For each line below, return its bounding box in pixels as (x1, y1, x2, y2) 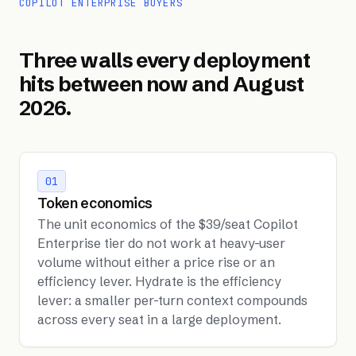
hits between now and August (19, 71, 304, 97)
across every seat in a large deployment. (37, 311, 282, 328)
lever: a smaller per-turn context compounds (37, 292, 308, 309)
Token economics (37, 195, 153, 213)
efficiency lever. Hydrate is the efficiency (37, 273, 282, 290)
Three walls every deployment (19, 47, 311, 73)
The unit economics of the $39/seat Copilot (37, 216, 299, 233)
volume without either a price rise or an (37, 254, 276, 271)
